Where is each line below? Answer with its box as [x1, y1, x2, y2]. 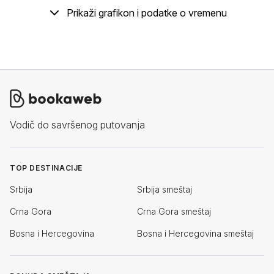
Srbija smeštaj [137, 184, 192, 194]
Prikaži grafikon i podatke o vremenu [67, 7, 227, 19]
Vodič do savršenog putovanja [10, 119, 145, 131]
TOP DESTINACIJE [10, 163, 83, 172]
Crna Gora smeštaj [137, 206, 211, 217]
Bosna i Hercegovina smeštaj [137, 228, 254, 239]
